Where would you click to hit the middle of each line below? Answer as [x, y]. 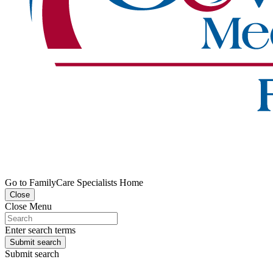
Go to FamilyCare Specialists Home [74, 183]
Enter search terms [40, 230]
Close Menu [28, 206]
